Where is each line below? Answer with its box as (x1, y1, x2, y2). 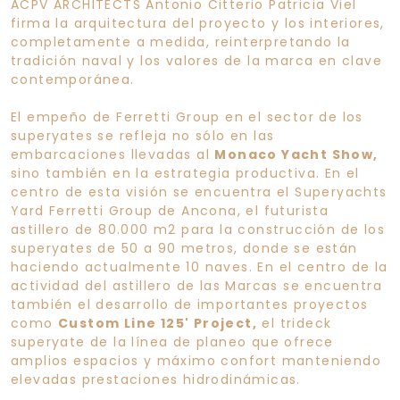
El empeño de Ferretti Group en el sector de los (11, 107, 363, 126)
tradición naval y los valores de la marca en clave (11, 51, 382, 70)
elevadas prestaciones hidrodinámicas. (11, 370, 301, 388)
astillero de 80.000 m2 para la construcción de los (11, 220, 385, 238)
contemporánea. (11, 70, 135, 88)
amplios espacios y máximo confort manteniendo (11, 351, 381, 370)
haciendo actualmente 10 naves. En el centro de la (11, 257, 388, 276)
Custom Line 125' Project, (58, 313, 257, 332)
